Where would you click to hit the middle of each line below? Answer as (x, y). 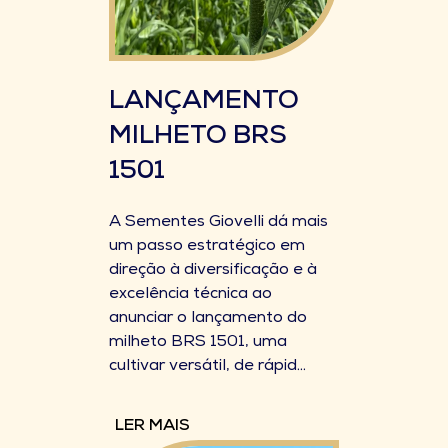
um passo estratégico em (207, 247)
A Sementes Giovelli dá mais (218, 223)
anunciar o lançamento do (208, 319)
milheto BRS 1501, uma (198, 343)
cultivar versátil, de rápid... (207, 367)
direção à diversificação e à (213, 271)
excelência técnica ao (190, 295)
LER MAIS (152, 427)
